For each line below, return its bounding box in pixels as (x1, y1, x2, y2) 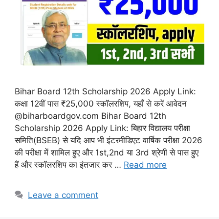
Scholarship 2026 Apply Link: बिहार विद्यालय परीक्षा (15, 123, 190, 133)
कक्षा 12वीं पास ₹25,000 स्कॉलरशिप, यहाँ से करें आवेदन (15, 99, 187, 109)
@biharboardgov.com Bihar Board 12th (15, 111, 166, 121)
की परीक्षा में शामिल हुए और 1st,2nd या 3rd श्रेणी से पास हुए (15, 148, 198, 158)
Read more (124, 160, 167, 170)
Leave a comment (28, 190, 99, 200)
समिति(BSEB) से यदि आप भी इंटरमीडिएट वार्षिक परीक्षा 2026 (15, 135, 202, 146)
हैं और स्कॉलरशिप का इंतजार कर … (15, 160, 124, 170)
